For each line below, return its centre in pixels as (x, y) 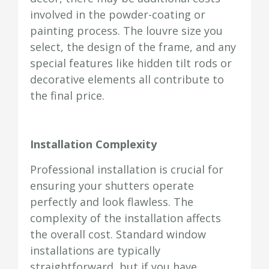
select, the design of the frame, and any (133, 47)
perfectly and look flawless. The (112, 201)
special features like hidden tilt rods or (131, 63)
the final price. (67, 96)
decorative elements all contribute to (127, 80)
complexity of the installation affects (125, 218)
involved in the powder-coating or (118, 15)
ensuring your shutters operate (112, 185)
